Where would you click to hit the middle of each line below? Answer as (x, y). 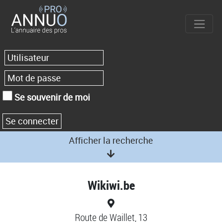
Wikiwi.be (111, 185)
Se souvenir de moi (51, 97)
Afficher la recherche (111, 140)
